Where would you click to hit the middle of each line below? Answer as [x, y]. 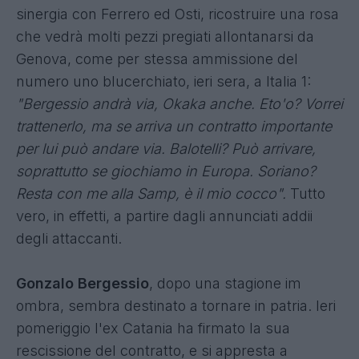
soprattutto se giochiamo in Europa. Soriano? [166, 171]
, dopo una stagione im [225, 283]
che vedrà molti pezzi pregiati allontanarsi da [165, 36]
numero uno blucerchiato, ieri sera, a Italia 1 [161, 81]
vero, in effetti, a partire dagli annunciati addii [164, 216]
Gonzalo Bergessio [83, 283]
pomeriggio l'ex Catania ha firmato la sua [153, 328]
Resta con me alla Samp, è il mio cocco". [151, 193]
